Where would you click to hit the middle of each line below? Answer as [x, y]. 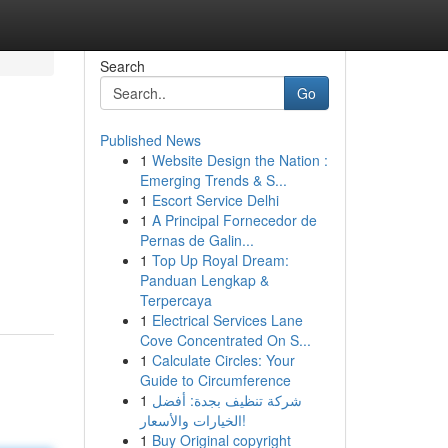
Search [122, 66]
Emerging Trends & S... [213, 180]
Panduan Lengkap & [204, 280]
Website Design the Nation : [239, 160]
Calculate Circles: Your [223, 360]
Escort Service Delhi [215, 200]
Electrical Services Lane [227, 320]
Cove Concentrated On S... [225, 340]
